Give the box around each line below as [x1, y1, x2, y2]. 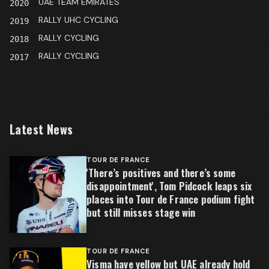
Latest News [10, 119, 73, 138]
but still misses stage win [86, 204, 196, 220]
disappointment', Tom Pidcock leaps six [86, 178, 252, 193]
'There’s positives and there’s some [86, 165, 235, 180]
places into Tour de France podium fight [86, 191, 255, 207]
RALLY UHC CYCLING [38, 14, 118, 25]
